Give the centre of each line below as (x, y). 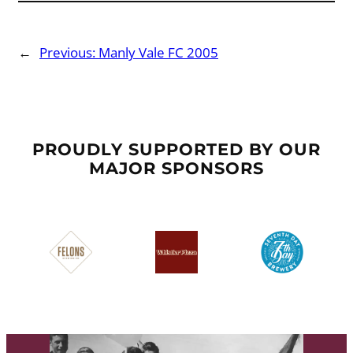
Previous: (69, 52)
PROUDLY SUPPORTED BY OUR (176, 150)
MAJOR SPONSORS (176, 169)
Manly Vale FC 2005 (158, 52)
